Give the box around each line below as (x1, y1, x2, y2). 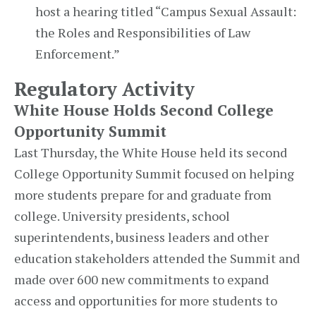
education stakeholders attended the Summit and (14, 250, 300, 267)
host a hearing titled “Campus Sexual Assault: (35, 3, 296, 20)
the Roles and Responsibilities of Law (35, 24, 250, 41)
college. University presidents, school (14, 207, 230, 224)
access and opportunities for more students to (14, 292, 277, 309)
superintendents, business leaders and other (14, 229, 269, 245)
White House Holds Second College (14, 100, 274, 120)
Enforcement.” (35, 45, 120, 62)
